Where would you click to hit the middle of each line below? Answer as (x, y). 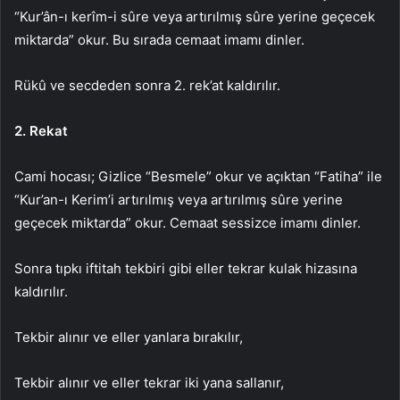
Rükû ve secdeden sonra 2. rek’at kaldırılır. (147, 85)
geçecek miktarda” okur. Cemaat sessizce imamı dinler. (187, 222)
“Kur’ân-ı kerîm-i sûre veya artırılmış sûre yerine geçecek (195, 16)
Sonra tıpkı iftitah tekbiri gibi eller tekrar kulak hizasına (186, 268)
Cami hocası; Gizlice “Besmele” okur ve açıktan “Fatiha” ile (198, 176)
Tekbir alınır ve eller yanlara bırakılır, (129, 337)
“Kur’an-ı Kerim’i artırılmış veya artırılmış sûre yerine (179, 199)
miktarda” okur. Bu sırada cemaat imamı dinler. (159, 39)
